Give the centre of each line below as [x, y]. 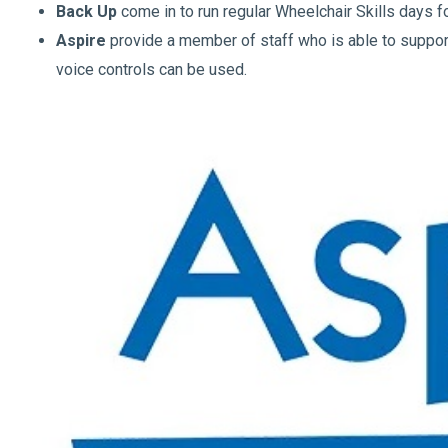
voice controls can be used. [155, 69]
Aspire [81, 40]
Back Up [86, 11]
